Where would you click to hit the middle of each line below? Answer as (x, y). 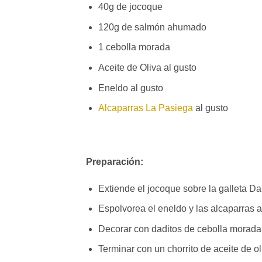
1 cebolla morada (134, 47)
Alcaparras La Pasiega (145, 108)
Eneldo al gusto (130, 88)
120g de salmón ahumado (152, 27)
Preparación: (115, 161)
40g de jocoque (130, 7)
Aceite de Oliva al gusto (147, 67)
